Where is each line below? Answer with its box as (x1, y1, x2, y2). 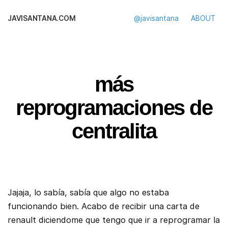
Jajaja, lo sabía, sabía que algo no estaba (8, 187, 169, 198)
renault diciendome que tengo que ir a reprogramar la (8, 215, 220, 225)
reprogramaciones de (15, 96, 213, 120)
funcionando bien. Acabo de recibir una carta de (8, 201, 199, 212)
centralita (72, 119, 156, 144)
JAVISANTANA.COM (8, 14, 76, 22)
